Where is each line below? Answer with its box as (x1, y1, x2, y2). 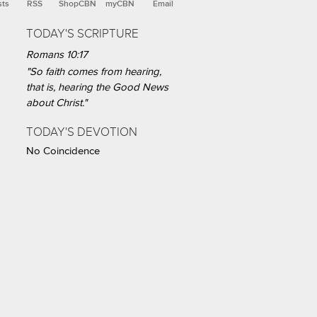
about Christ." (26, 98, 87, 109)
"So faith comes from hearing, (26, 67, 161, 78)
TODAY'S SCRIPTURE (26, 27, 139, 41)
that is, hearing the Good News (26, 82, 168, 93)
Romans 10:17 (26, 50, 88, 61)
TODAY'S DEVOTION (26, 125, 137, 139)
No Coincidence (26, 146, 100, 157)
